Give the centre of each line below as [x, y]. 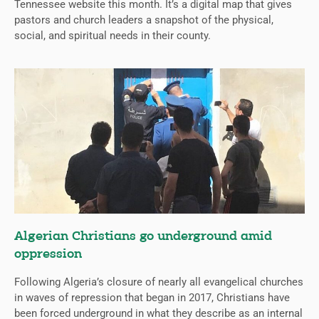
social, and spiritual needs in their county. [113, 36]
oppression [48, 255]
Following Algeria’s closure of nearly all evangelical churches [159, 282]
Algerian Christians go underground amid [143, 237]
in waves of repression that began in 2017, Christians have [152, 298]
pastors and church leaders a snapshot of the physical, [144, 20]
